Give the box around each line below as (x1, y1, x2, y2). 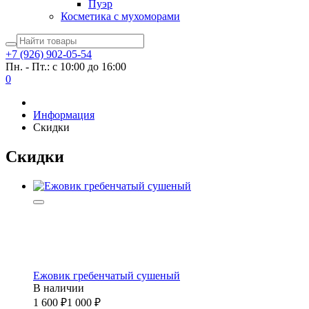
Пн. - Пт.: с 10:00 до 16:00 (6, 61, 126, 72)
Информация (33, 109, 94, 121)
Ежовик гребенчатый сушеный (33, 269, 180, 281)
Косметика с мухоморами (61, 10, 180, 22)
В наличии (33, 281, 84, 294)
